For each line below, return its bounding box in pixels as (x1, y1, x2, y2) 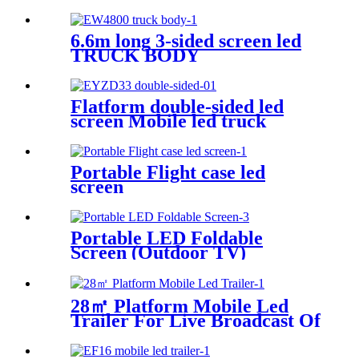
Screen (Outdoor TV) (71, 241, 246, 263)
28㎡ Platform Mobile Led (71, 295, 288, 317)
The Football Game (71, 324, 231, 345)
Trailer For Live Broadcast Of (71, 309, 321, 331)
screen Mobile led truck (71, 111, 266, 132)
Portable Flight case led (71, 162, 265, 183)
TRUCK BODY (71, 45, 200, 67)
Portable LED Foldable (71, 227, 263, 248)
